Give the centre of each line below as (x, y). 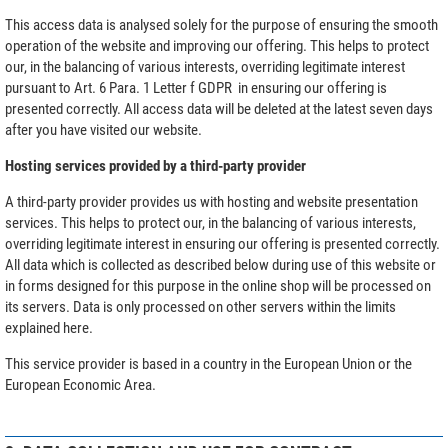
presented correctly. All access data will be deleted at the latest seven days (219, 108)
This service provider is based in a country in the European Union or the (208, 363)
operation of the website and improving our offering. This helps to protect (217, 45)
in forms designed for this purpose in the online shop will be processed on (218, 285)
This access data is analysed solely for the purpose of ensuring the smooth (221, 24)
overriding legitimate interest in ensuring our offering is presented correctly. (222, 243)
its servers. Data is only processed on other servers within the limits (200, 306)
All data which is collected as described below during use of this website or (220, 264)
